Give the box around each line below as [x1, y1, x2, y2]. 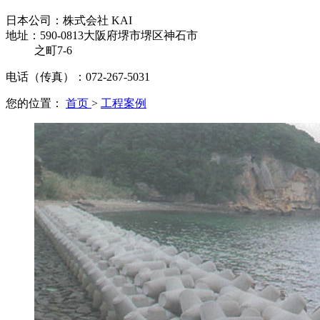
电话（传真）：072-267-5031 [6, 71, 150, 83]
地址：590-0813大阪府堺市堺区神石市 [6, 29, 198, 41]
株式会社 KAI [63, 14, 132, 26]
